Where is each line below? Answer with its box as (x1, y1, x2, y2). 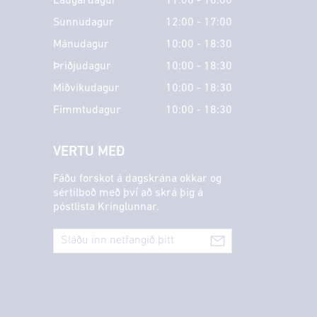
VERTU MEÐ (52, 144, 125, 159)
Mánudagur (52, 38, 109, 50)
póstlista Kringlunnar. (52, 201, 159, 213)
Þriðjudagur (52, 60, 111, 72)
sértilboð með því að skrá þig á (52, 187, 203, 199)
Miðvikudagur (52, 82, 120, 94)
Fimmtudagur (52, 104, 121, 116)
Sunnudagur (52, 16, 114, 28)
